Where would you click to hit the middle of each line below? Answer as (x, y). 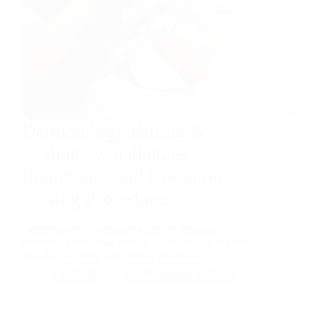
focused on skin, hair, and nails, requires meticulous (136, 241)
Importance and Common (122, 176)
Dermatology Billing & (114, 131)
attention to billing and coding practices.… (116, 254)
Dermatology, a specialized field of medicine (120, 229)
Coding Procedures (97, 198)
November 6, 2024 (187, 273)
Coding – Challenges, (107, 153)
